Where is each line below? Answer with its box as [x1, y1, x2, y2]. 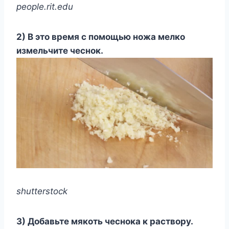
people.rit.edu [16, 2, 73, 12]
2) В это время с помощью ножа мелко [16, 32, 185, 42]
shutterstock [16, 186, 67, 197]
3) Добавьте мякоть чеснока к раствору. [16, 216, 193, 227]
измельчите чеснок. [16, 45, 103, 56]
